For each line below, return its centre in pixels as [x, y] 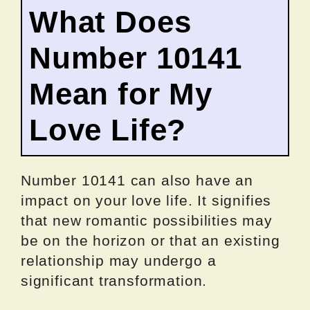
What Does [110, 22]
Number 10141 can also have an [137, 181]
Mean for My [121, 94]
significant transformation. [114, 281]
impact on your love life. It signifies [146, 201]
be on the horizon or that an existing [151, 241]
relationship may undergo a [119, 261]
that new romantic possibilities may [147, 221]
